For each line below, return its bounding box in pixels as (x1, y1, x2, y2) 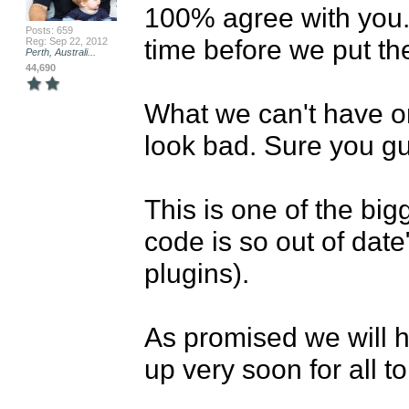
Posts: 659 (25, 25, 73, 36)
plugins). (143, 257, 257, 288)
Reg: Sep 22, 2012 (25, 36, 108, 47)
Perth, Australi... (25, 47, 96, 58)
